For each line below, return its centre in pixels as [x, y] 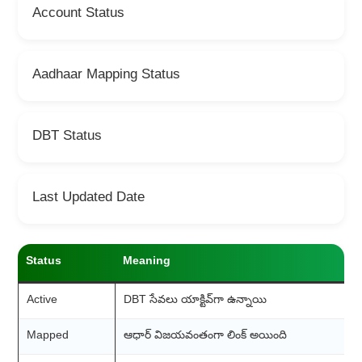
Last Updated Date [88, 199]
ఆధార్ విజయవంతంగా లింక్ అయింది [205, 337]
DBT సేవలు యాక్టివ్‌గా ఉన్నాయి [195, 301]
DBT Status [67, 137]
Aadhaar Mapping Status [106, 76]
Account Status [78, 15]
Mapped [47, 337]
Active [42, 301]
